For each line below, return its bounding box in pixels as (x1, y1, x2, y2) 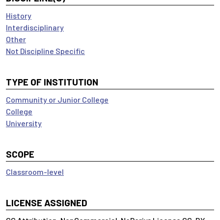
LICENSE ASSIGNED (6, 197, 87, 208)
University (6, 118, 42, 128)
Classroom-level (6, 167, 64, 176)
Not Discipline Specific (6, 46, 85, 55)
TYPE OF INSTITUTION (6, 76, 98, 87)
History (6, 11, 31, 20)
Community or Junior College (6, 95, 109, 104)
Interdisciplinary (6, 23, 64, 32)
